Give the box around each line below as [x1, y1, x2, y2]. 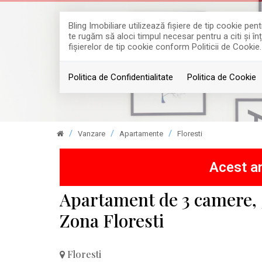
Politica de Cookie [187, 72, 256, 82]
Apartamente [119, 129, 163, 138]
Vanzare [78, 129, 105, 138]
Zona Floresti [60, 209, 164, 232]
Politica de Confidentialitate [68, 72, 173, 82]
